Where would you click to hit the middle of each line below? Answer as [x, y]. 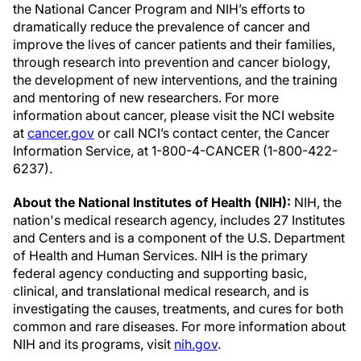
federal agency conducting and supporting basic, [160, 273]
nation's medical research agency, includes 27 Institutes [179, 220]
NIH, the [318, 202]
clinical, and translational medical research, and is [161, 291]
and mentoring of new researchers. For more [146, 98]
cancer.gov [61, 133]
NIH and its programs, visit [93, 344]
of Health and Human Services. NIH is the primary [160, 255]
